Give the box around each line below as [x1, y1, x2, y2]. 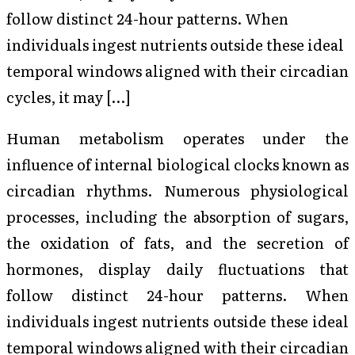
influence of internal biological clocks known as [6, 152, 349, 175]
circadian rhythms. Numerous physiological [6, 178, 349, 201]
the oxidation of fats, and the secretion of [6, 231, 349, 254]
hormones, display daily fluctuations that [6, 257, 349, 280]
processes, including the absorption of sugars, [6, 204, 349, 227]
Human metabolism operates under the [6, 126, 349, 149]
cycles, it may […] [6, 86, 131, 109]
